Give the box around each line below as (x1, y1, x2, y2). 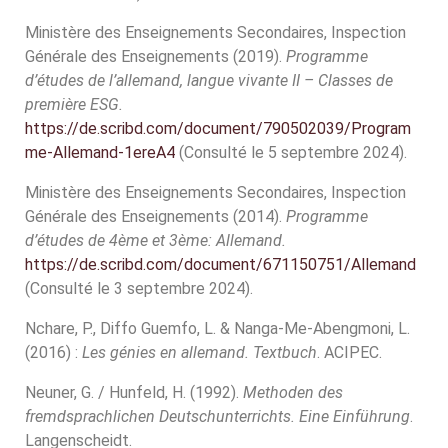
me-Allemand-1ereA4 (25, 143, 175, 162)
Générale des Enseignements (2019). (25, 47, 286, 66)
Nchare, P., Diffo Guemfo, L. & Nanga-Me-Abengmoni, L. (25, 319, 410, 338)
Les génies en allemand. (82, 343, 253, 362)
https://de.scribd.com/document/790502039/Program (25, 119, 411, 138)
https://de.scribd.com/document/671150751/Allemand (25, 255, 416, 274)
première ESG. (25, 95, 123, 114)
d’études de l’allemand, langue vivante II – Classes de (25, 71, 393, 90)
